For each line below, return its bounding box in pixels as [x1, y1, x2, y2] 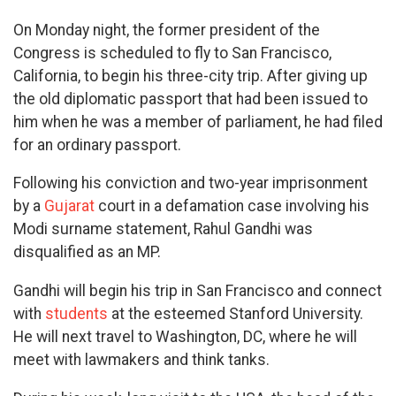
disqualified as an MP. [13, 243, 161, 262]
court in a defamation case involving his [95, 197, 369, 216]
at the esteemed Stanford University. [108, 305, 363, 324]
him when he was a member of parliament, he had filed [13, 112, 383, 131]
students [45, 305, 108, 324]
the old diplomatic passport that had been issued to [13, 89, 368, 108]
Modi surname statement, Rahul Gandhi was [13, 220, 313, 239]
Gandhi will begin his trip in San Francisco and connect [13, 282, 382, 301]
